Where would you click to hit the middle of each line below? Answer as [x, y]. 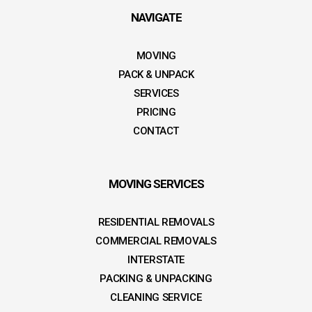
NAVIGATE [156, 18]
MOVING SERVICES [156, 184]
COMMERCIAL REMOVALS [156, 241]
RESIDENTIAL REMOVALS [156, 223]
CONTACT [156, 131]
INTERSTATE [156, 260]
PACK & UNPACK [156, 75]
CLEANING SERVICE [156, 298]
